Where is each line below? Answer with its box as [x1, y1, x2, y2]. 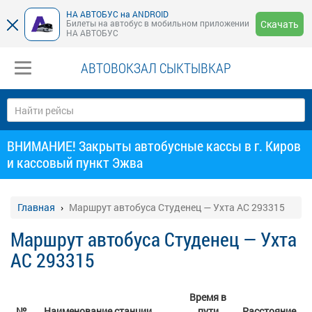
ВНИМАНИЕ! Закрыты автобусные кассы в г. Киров [7, 136, 301, 155]
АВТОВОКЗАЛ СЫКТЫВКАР [81, 58, 231, 77]
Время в [189, 290, 226, 304]
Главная [17, 201, 55, 214]
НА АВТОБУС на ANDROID [66, 8, 169, 19]
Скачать [260, 17, 299, 31]
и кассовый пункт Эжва [7, 153, 143, 171]
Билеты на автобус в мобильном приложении [66, 17, 249, 29]
